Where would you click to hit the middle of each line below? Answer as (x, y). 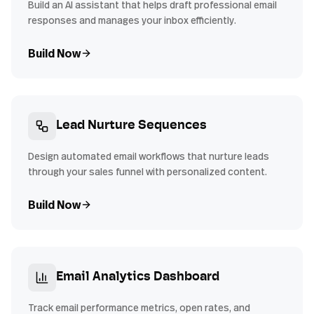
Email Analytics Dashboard (138, 277)
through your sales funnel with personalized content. (148, 171)
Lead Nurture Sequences (131, 126)
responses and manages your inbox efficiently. (132, 20)
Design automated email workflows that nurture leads (149, 156)
